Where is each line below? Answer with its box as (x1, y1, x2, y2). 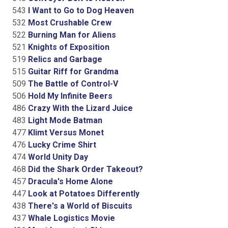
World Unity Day (26, 152, 88, 162)
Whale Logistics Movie (26, 213, 115, 223)
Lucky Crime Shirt (26, 139, 96, 150)
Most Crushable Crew (26, 17, 111, 27)
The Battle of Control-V (26, 78, 118, 89)
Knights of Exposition (26, 42, 109, 52)
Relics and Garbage (26, 54, 102, 64)
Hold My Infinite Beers (26, 91, 112, 101)
